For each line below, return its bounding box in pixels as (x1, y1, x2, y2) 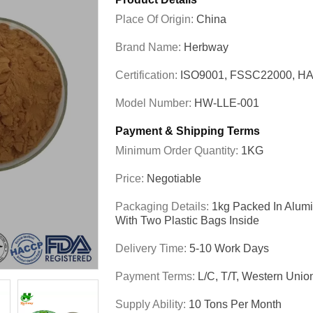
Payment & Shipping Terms (115, 125, 260, 137)
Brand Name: (115, 41, 184, 53)
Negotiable (147, 173, 201, 184)
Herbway (184, 41, 228, 53)
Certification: (115, 69, 180, 81)
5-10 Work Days (189, 242, 269, 254)
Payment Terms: (115, 270, 198, 282)
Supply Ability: (115, 298, 189, 310)
